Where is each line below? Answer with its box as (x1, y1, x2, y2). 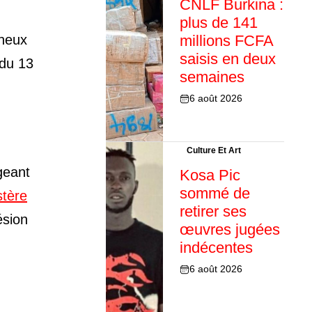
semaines (179, 68, 244, 86)
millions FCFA (179, 32, 273, 50)
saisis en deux (179, 50, 276, 68)
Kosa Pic (179, 166, 240, 185)
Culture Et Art (186, 146, 241, 156)
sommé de (179, 185, 250, 203)
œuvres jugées (179, 221, 280, 239)
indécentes (179, 239, 253, 257)
